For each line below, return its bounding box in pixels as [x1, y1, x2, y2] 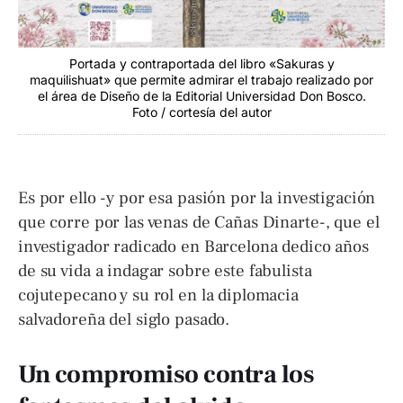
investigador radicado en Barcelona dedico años [18, 236, 369, 258]
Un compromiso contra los [18, 357, 314, 390]
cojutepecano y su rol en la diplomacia [18, 284, 299, 307]
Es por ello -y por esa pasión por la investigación [18, 187, 376, 210]
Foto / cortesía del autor [131, 104, 272, 121]
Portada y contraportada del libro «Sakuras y [68, 56, 335, 72]
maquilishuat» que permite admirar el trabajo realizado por [30, 72, 373, 88]
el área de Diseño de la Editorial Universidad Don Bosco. [37, 88, 366, 104]
